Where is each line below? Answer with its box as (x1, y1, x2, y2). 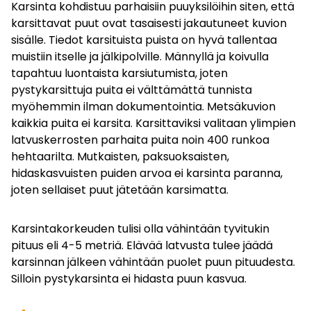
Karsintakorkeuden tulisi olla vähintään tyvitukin (11, 220, 269, 237)
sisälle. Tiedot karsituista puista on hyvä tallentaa (11, 31, 277, 48)
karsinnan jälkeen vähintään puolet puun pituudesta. (11, 253, 295, 270)
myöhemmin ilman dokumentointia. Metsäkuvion (11, 98, 276, 115)
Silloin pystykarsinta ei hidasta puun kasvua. (11, 270, 246, 287)
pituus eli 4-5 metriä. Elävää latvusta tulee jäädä (11, 237, 273, 253)
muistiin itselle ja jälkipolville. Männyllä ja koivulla (11, 48, 269, 65)
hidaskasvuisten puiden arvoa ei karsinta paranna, (11, 165, 283, 181)
